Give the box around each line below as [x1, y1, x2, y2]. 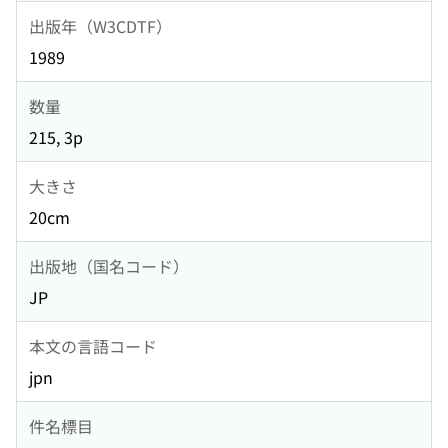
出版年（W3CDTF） [29, 13, 172, 38]
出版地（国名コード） [29, 253, 189, 278]
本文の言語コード [29, 333, 157, 358]
